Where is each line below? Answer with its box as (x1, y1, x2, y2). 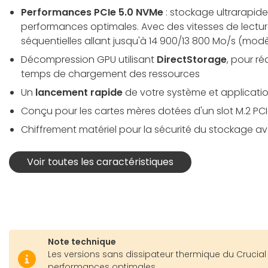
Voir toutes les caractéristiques (27, 155, 173, 169)
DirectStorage (157, 53, 227, 67)
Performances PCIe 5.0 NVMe (21, 5, 163, 20)
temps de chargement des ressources (21, 67, 200, 81)
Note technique (48, 235, 116, 248)
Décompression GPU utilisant (21, 53, 157, 67)
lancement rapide (35, 86, 123, 100)
